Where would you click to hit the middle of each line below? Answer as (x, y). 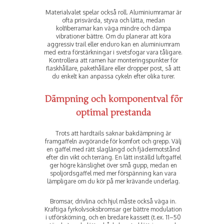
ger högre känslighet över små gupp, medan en (113, 165)
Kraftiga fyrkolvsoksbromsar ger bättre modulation (113, 209)
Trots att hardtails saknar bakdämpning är (113, 133)
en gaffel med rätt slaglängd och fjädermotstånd (113, 149)
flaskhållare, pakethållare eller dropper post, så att (113, 68)
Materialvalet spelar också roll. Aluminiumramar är (113, 12)
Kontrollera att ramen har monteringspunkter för (113, 60)
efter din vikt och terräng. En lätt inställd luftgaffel (113, 157)
